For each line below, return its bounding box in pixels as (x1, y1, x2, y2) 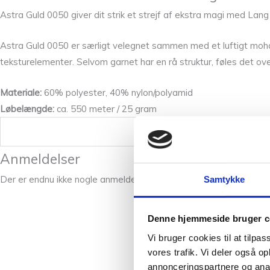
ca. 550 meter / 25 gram (54, 102, 157, 115)
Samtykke (203, 174, 245, 184)
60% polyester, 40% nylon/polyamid (42, 86, 193, 98)
